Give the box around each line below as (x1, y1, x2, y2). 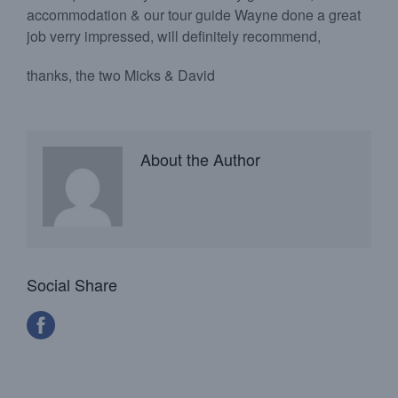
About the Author (140, 147, 260, 171)
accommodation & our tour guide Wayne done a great (27, 4, 361, 26)
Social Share (27, 273, 117, 297)
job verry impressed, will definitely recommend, (27, 26, 321, 47)
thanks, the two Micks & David (27, 65, 215, 86)
